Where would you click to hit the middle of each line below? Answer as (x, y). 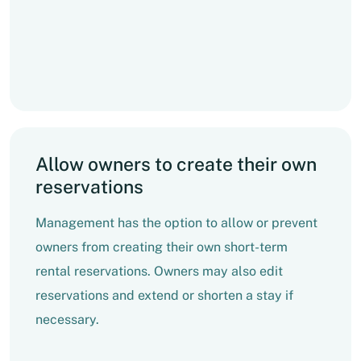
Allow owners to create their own (176, 164)
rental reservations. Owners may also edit (159, 272)
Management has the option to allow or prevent (176, 223)
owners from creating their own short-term (162, 247)
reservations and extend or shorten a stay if (164, 296)
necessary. (67, 320)
